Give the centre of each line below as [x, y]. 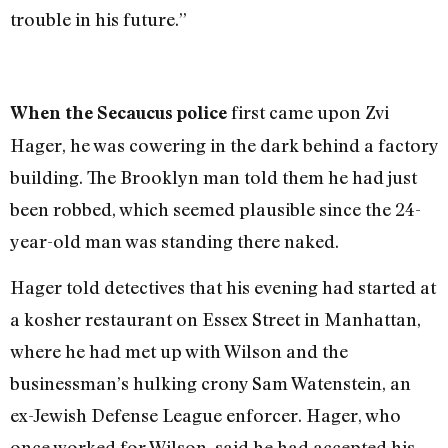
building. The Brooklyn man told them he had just [213, 176]
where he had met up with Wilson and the [179, 351]
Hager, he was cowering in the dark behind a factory [224, 144]
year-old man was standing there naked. [174, 240]
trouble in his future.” [98, 19]
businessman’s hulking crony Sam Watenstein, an [210, 383]
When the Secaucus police [118, 112]
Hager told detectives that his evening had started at [223, 287]
